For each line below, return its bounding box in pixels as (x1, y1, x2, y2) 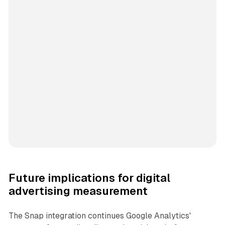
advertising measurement (8, 184, 148, 197)
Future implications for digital (8, 171, 170, 184)
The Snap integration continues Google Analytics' (8, 210, 191, 220)
